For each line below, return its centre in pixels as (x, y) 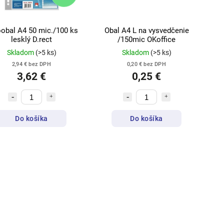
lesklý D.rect (31, 40)
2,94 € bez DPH (31, 64)
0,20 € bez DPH (146, 64)
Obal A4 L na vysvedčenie (146, 31)
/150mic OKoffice (146, 40)
